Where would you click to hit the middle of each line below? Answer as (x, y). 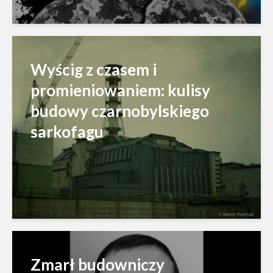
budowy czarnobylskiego (120, 111)
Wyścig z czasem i (94, 70)
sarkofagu (67, 132)
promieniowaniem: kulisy (120, 90)
